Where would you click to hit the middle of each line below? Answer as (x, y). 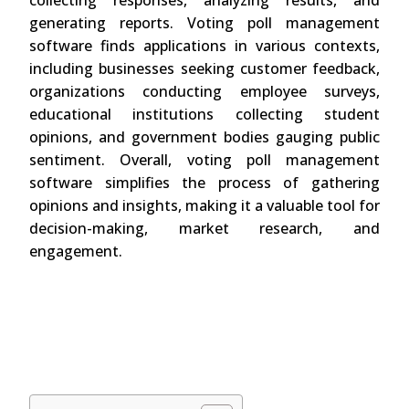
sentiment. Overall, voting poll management (204, 160)
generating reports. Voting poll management (204, 23)
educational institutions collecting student (204, 115)
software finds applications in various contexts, (204, 46)
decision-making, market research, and (204, 229)
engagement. (76, 252)
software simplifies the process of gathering (204, 183)
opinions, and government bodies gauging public (204, 137)
